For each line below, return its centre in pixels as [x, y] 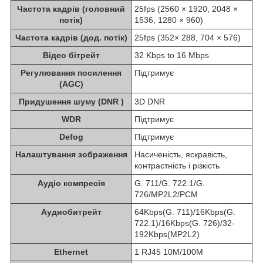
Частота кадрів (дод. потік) [71, 38]
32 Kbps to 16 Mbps [172, 55]
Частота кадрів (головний [71, 9]
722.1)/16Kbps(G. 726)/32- [185, 223]
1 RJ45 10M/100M [169, 252]
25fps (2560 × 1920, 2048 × [186, 9]
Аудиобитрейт [71, 212]
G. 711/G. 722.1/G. [170, 183]
